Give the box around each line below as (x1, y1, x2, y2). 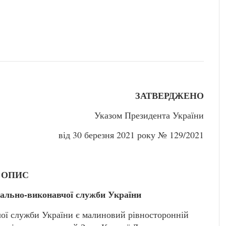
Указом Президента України (94, 108, 204, 121)
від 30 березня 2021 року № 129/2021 (59, 129, 204, 141)
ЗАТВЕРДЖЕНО (135, 88, 204, 102)
